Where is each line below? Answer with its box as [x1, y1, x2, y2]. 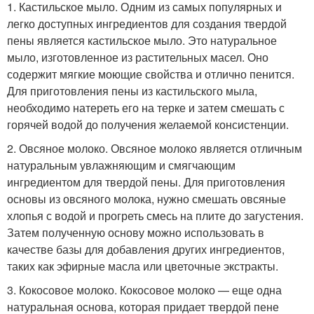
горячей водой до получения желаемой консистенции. [7, 116, 289, 132]
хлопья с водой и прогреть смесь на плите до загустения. [7, 207, 303, 224]
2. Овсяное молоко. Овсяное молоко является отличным [7, 139, 302, 156]
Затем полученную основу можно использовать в [7, 224, 264, 240]
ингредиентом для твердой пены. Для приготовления [7, 173, 285, 190]
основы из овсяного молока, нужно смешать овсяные [7, 190, 286, 207]
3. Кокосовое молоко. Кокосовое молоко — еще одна [7, 281, 282, 298]
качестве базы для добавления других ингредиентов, [7, 240, 285, 257]
